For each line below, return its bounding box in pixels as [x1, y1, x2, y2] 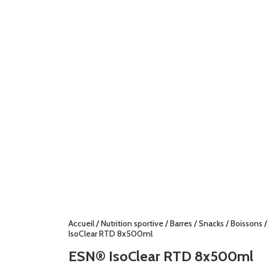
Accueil [68, 217, 94, 229]
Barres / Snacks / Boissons [170, 217, 262, 229]
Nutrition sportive [101, 217, 163, 229]
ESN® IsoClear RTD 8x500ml [68, 247, 253, 265]
